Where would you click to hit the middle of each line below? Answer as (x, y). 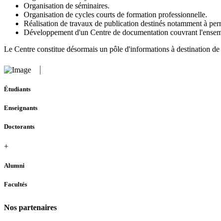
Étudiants (17, 89)
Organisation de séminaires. (67, 5)
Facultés (16, 184)
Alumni (14, 165)
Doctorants (19, 127)
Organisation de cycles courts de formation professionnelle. (115, 14)
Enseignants (21, 108)
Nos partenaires (30, 207)
